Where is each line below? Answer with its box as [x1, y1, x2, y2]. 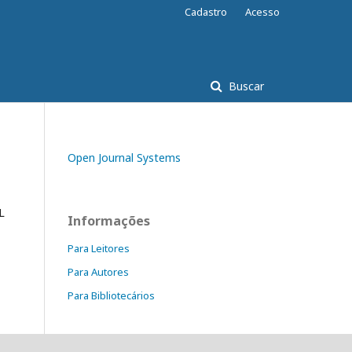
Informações [68, 212, 150, 229]
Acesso [245, 5, 280, 19]
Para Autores [68, 265, 129, 279]
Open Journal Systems [68, 150, 181, 165]
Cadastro [185, 5, 227, 19]
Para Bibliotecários [68, 288, 155, 302]
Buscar [225, 79, 264, 93]
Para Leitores [68, 241, 130, 255]
